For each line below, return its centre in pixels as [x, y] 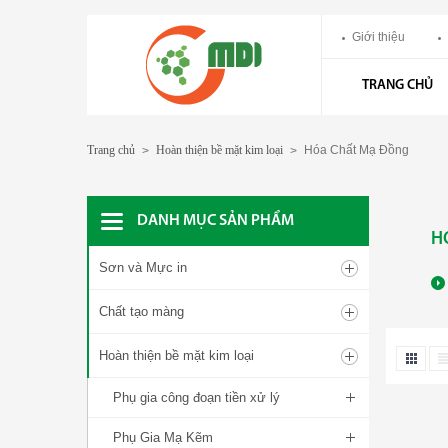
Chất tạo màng [141, 311]
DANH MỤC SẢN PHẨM [215, 221]
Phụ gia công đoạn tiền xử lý [196, 397]
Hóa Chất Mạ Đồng [356, 150]
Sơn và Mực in [143, 267]
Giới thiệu [378, 37]
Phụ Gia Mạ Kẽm [163, 437]
